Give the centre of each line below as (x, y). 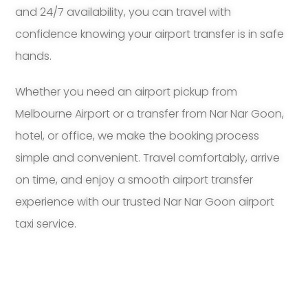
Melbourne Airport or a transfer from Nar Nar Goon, (150, 114)
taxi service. (46, 224)
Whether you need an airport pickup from (126, 92)
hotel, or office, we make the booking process (137, 136)
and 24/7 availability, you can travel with (123, 12)
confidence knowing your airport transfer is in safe (150, 34)
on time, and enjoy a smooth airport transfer (134, 180)
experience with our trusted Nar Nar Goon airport (145, 202)
